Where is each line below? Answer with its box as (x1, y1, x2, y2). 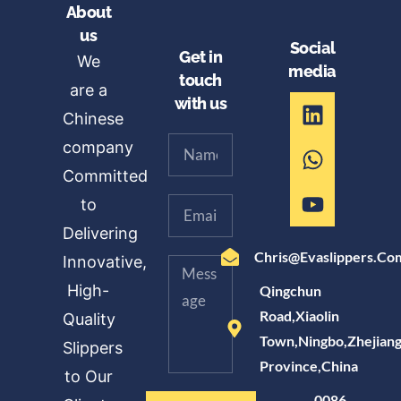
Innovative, (63, 252, 147, 272)
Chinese (63, 109, 128, 129)
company (63, 138, 133, 158)
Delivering (63, 224, 138, 243)
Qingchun (259, 282, 321, 300)
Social (289, 39, 336, 58)
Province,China (259, 357, 358, 375)
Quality (63, 310, 115, 329)
